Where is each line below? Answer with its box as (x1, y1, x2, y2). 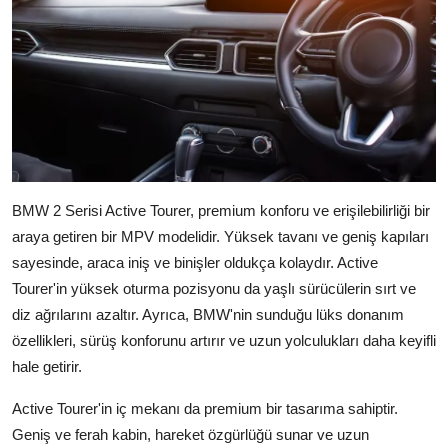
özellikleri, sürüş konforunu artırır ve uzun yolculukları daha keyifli (12, 331, 436, 349)
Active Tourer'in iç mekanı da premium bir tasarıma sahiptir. (12, 399, 398, 417)
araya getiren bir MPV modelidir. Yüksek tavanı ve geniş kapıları (12, 227, 429, 245)
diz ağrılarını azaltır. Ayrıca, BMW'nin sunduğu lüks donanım (12, 305, 404, 323)
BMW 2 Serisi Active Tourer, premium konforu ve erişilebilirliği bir (12, 201, 430, 219)
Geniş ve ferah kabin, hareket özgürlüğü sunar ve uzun (12, 425, 369, 443)
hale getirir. (12, 357, 82, 375)
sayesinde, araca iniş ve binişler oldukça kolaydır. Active (12, 253, 378, 271)
